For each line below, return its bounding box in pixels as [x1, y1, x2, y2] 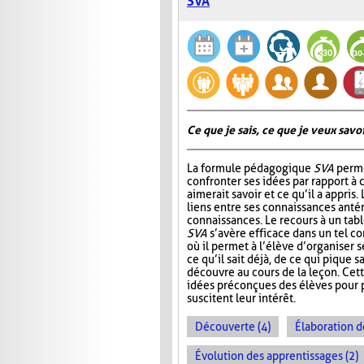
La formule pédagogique [187, 162, 314, 175]
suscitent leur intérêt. [187, 292, 296, 305]
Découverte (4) [195, 320, 271, 334]
